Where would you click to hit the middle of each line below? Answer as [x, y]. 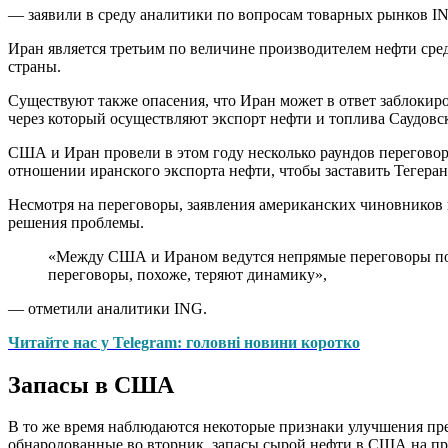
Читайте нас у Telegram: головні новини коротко [184, 342]
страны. [34, 66]
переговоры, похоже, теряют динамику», [187, 274]
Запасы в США [91, 384]
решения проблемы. [76, 222]
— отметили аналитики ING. [107, 308]
